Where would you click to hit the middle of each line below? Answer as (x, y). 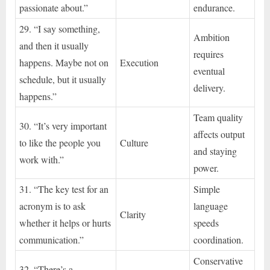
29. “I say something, (60, 28)
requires (209, 54)
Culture (134, 142)
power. (206, 168)
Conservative (218, 260)
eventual (209, 71)
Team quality (218, 117)
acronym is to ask (53, 206)
